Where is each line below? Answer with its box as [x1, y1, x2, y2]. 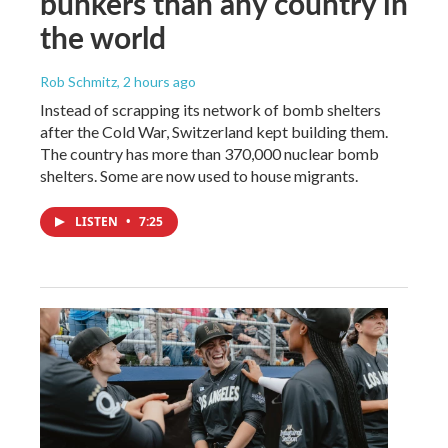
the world [40, 15, 166, 58]
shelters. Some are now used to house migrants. [40, 165, 358, 185]
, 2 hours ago [117, 72, 196, 90]
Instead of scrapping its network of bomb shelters [40, 99, 381, 119]
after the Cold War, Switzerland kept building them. [40, 121, 388, 141]
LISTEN [75, 212, 121, 230]
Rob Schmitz [40, 72, 117, 90]
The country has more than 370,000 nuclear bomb [40, 143, 379, 163]
